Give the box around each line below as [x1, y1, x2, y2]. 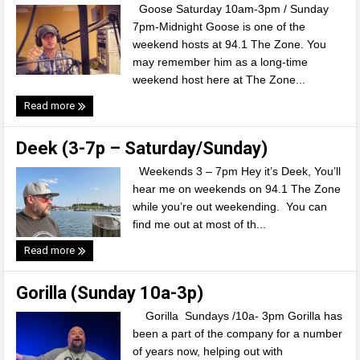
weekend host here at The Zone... [133, 73, 306, 86]
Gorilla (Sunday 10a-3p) [16, 283, 204, 303]
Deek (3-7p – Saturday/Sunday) [16, 138, 268, 158]
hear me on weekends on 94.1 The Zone [133, 182, 342, 195]
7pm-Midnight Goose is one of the [133, 20, 306, 33]
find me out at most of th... [133, 218, 267, 231]
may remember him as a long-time [133, 55, 309, 68]
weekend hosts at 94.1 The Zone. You [133, 38, 327, 51]
